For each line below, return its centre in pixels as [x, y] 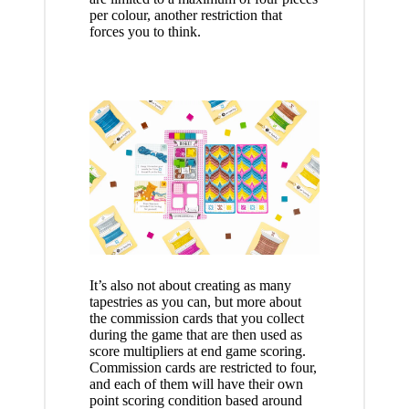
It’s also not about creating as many [190, 285]
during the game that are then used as [195, 334]
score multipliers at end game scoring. [197, 351]
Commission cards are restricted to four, [203, 367]
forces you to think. [145, 32]
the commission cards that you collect [196, 318]
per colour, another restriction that [185, 16]
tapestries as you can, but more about [195, 301]
